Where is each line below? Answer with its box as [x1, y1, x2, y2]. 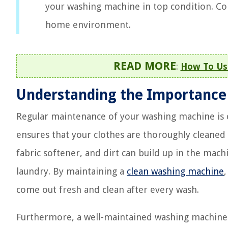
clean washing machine [127, 166, 224, 177]
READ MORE [113, 60, 176, 72]
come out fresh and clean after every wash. [16, 184, 199, 195]
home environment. [45, 19, 131, 30]
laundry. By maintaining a [16, 166, 127, 177]
